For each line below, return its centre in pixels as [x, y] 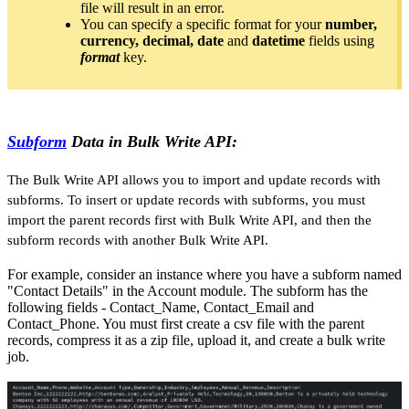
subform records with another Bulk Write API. [140, 240]
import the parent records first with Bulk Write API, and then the [189, 220]
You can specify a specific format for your [203, 24]
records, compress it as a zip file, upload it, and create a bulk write [196, 340]
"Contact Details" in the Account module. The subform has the [188, 290]
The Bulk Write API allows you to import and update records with [194, 180]
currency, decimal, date [154, 40]
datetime [277, 40]
